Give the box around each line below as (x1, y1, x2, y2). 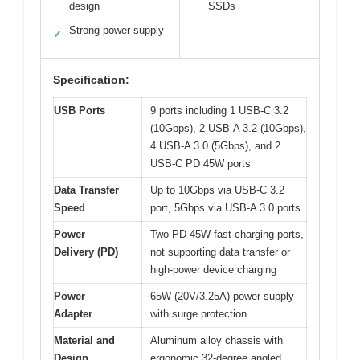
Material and (54, 334, 115, 347)
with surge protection (150, 308, 247, 321)
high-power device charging (150, 264, 276, 276)
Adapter (54, 308, 92, 321)
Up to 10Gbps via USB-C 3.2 (150, 184, 284, 197)
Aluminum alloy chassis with (150, 334, 283, 347)
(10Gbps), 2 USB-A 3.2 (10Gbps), (150, 122, 306, 135)
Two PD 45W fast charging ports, (150, 228, 304, 241)
